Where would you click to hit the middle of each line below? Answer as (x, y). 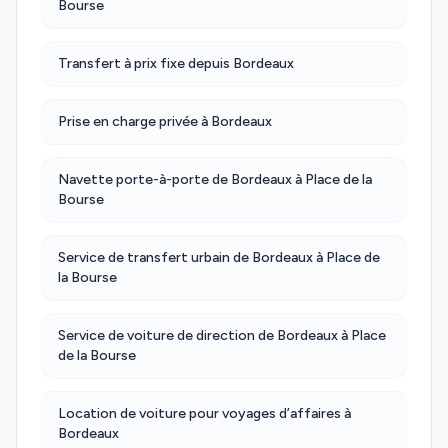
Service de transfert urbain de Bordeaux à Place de (219, 257)
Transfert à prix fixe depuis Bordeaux (176, 63)
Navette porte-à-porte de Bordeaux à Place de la (215, 179)
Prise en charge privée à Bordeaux (165, 121)
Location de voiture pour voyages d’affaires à (204, 413)
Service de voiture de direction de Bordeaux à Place (222, 335)
